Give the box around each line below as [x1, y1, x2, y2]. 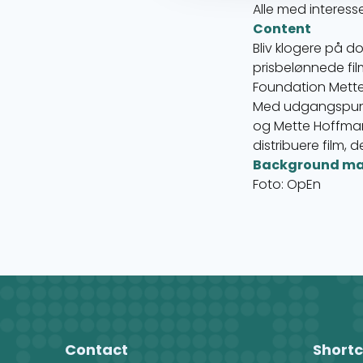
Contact [65, 340, 128, 360]
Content [253, 19, 311, 38]
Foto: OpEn [253, 175, 321, 194]
